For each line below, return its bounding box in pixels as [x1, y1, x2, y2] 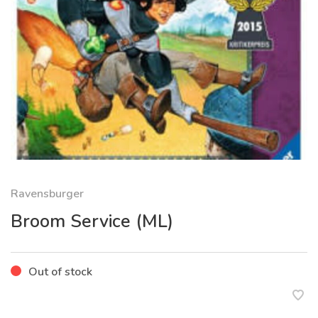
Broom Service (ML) [11, 209, 173, 234]
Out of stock [28, 264, 92, 280]
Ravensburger [11, 186, 84, 202]
